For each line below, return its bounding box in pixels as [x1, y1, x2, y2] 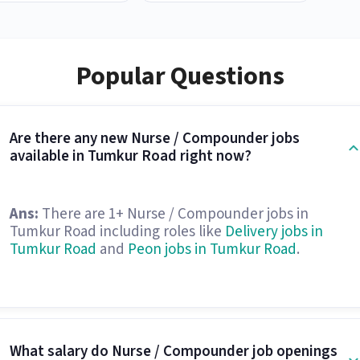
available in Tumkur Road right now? [9, 145, 252, 167]
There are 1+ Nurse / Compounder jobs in [38, 203, 309, 225]
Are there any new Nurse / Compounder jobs [9, 128, 300, 149]
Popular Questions [76, 58, 284, 95]
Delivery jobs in [224, 221, 323, 243]
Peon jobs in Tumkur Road [127, 239, 297, 260]
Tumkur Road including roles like [9, 221, 225, 243]
